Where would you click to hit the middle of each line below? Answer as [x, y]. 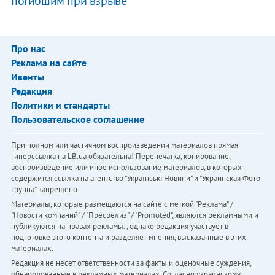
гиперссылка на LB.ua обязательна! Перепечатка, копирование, [120, 157]
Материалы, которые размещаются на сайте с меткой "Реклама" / [122, 204]
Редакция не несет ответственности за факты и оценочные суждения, [131, 263]
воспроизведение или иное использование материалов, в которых [126, 168]
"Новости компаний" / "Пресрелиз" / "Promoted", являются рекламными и [134, 215]
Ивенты [27, 77]
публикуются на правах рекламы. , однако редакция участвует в [119, 227]
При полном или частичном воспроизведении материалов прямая [124, 145]
